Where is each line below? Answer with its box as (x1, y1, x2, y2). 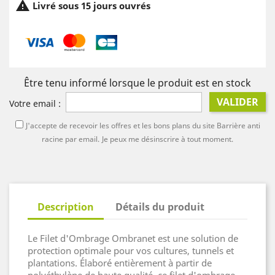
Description (37, 199, 94, 214)
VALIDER (217, 95, 259, 109)
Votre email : (9, 97, 61, 109)
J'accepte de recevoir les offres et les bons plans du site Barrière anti (25, 120, 260, 131)
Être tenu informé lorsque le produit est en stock (24, 76, 251, 90)
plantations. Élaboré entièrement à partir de (28, 256, 212, 269)
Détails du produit (115, 199, 205, 214)
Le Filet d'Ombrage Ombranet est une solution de (28, 231, 238, 244)
